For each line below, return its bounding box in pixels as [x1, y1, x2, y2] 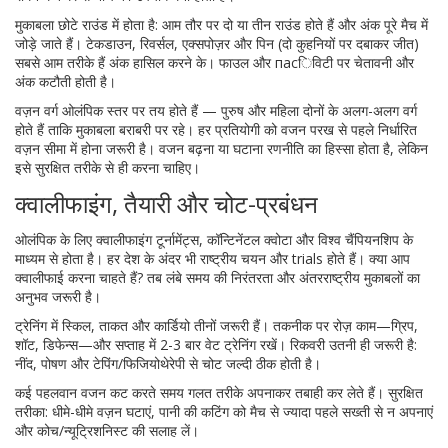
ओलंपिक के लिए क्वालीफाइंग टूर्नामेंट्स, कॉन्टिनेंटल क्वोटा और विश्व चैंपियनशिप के [15, 230, 413, 249]
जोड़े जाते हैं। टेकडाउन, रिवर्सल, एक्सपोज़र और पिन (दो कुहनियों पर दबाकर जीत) [15, 34, 419, 53]
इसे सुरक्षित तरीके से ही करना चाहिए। [15, 158, 200, 177]
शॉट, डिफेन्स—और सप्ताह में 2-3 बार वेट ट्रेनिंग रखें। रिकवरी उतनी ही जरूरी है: [15, 335, 417, 354]
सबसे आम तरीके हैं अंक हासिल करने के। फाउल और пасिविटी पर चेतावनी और [15, 53, 414, 72]
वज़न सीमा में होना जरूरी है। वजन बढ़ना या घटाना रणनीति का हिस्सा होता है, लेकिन [15, 139, 428, 158]
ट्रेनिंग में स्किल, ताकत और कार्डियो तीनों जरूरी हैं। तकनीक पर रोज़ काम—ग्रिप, [15, 316, 418, 335]
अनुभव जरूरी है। [15, 287, 101, 306]
